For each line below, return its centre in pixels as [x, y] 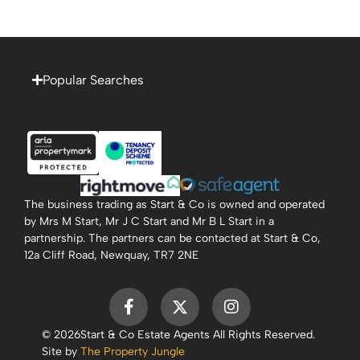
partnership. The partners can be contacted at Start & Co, [172, 239]
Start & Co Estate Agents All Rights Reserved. [197, 335]
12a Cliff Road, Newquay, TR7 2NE [112, 256]
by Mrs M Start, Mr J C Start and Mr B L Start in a [149, 222]
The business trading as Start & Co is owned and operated [174, 205]
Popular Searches [93, 80]
